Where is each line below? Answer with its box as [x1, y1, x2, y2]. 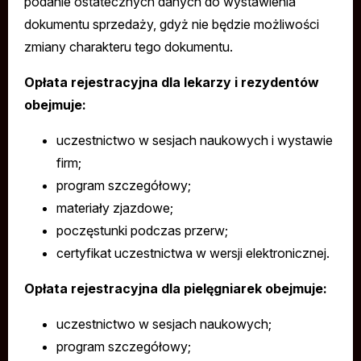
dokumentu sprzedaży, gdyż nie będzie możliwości [24, 16, 319, 32]
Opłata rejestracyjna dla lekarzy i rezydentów [24, 74, 319, 90]
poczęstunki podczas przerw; [56, 222, 228, 239]
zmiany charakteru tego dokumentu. [24, 39, 233, 55]
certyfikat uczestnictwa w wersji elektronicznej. [56, 245, 330, 261]
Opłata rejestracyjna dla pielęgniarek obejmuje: [24, 280, 327, 297]
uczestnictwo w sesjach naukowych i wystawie [56, 132, 333, 148]
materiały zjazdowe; [56, 200, 173, 216]
